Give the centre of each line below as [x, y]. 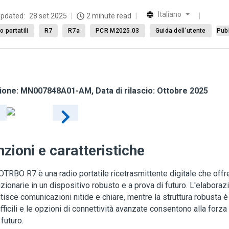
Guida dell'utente [180, 31]
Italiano [170, 14]
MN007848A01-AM [56, 91]
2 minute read [109, 16]
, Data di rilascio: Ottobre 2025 [150, 91]
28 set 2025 [48, 16]
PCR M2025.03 [118, 31]
